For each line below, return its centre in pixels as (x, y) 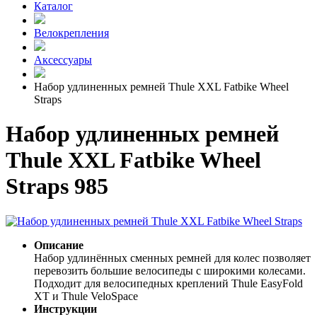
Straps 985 (57, 186)
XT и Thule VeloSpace (120, 296)
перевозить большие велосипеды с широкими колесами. (170, 270)
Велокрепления (71, 33)
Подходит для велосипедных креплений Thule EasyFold (168, 283)
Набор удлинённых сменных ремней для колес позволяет (172, 258)
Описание (59, 245)
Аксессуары (63, 60)
